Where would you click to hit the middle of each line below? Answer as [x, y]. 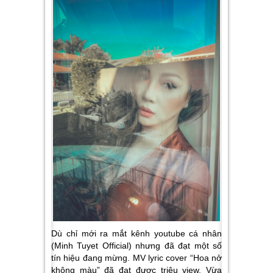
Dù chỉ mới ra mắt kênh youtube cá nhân [136, 233]
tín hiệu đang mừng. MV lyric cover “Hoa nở [136, 257]
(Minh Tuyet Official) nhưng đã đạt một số [136, 245]
